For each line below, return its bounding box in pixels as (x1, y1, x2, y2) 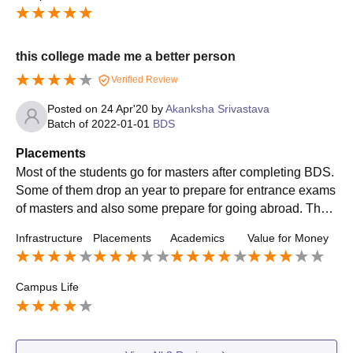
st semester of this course (16, 237, 157, 251)
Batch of (47, 117, 91, 130)
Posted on (47, 102, 101, 115)
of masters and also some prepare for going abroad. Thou (16, 201, 335, 215)
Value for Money (247, 231, 329, 244)
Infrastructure (16, 231, 83, 244)
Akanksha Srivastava (165, 102, 269, 115)
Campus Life (16, 281, 79, 294)
